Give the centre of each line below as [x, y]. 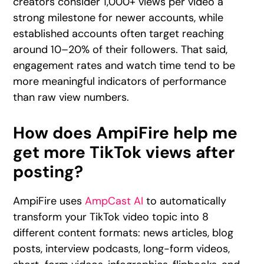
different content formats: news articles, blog [123, 232]
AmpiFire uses [49, 201]
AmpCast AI [114, 201]
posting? [48, 171]
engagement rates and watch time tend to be [124, 65]
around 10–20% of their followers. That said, [121, 49]
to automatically [185, 201]
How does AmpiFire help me [126, 133]
